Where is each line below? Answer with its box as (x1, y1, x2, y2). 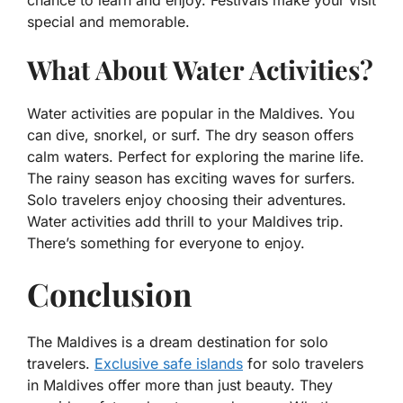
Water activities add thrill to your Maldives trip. (27, 212, 344, 231)
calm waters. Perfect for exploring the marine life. (27, 148, 364, 166)
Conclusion (27, 273, 192, 316)
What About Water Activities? (27, 52, 373, 87)
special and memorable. (27, 13, 190, 31)
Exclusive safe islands (94, 354, 243, 373)
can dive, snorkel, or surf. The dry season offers (27, 126, 354, 145)
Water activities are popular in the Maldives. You (27, 104, 354, 123)
